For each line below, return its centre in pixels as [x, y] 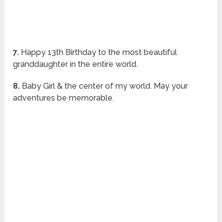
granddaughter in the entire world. [76, 64]
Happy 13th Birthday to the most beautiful [98, 53]
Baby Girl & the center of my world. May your [104, 86]
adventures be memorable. [64, 98]
